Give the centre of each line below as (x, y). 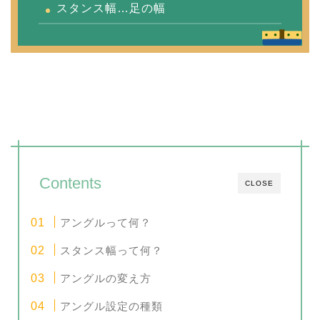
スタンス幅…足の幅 (111, 8)
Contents (70, 183)
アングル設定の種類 (112, 306)
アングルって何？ (106, 222)
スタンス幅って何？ (112, 250)
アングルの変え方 (106, 278)
